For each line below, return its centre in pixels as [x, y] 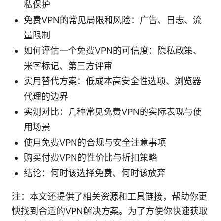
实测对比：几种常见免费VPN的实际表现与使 [113, 112]
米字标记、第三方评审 [68, 66]
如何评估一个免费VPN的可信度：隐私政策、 [113, 51]
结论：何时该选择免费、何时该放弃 [95, 173]
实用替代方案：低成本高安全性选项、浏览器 [112, 81]
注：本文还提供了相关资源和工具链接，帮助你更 [110, 197]
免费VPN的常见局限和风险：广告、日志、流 [113, 20]
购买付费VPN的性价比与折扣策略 [91, 158]
